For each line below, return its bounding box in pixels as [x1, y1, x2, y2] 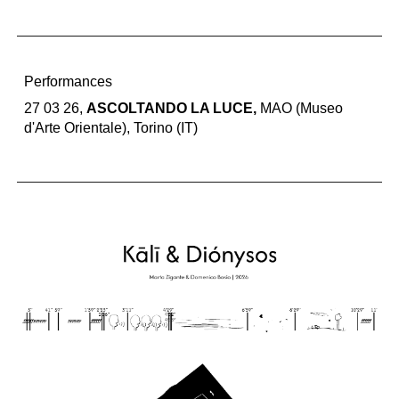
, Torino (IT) [126, 120, 199, 135]
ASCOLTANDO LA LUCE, [86, 101, 261, 116]
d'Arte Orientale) [24, 120, 127, 135]
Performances [24, 74, 113, 89]
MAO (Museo [260, 101, 344, 116]
